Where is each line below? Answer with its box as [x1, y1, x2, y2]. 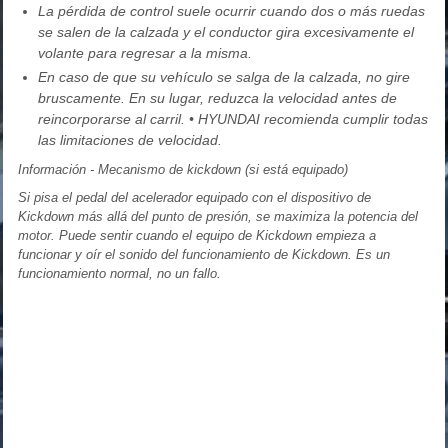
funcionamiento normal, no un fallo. [18, 265, 221, 281]
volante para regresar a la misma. [38, 44, 252, 61]
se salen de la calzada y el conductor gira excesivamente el [38, 23, 414, 40]
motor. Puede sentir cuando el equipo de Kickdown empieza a [18, 227, 376, 243]
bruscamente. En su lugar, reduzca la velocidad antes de [38, 89, 397, 106]
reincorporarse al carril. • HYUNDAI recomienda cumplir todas [38, 110, 428, 127]
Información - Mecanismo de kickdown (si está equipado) [18, 161, 348, 177]
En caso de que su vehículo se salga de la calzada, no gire [38, 68, 410, 85]
